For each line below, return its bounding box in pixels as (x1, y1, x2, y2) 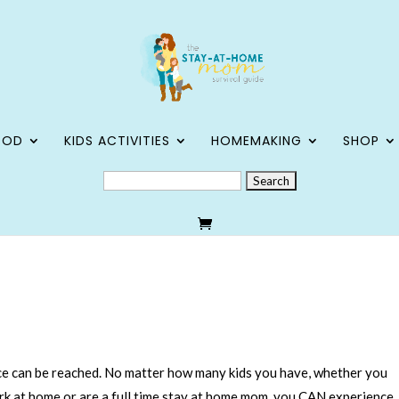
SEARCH (102, 167, 154, 185)
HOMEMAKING (211, 132, 302, 150)
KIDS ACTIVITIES (64, 132, 170, 150)
